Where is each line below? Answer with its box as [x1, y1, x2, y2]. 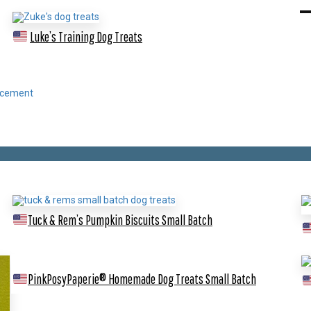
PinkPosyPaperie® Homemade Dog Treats [27, 271, 205, 287]
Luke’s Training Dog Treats [29, 28, 142, 44]
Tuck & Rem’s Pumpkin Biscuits [27, 211, 162, 228]
